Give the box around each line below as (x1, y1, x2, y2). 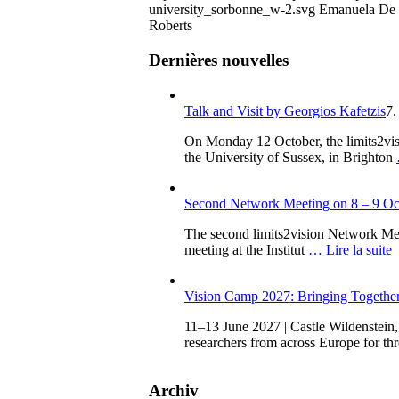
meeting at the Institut (184, 241, 308, 257)
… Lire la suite (308, 241, 392, 257)
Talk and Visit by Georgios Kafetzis (184, 102, 386, 118)
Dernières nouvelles (149, 50, 289, 69)
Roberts (149, 18, 192, 34)
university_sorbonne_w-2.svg (149, 2, 315, 18)
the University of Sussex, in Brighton (184, 149, 396, 165)
